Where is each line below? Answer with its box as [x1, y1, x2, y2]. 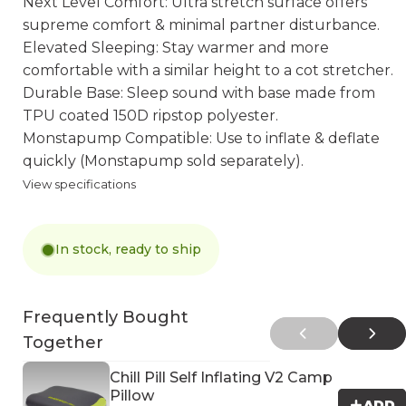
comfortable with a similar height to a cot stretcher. [23, 62, 394, 79]
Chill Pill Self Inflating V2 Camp [110, 369, 333, 386]
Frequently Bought [23, 307, 189, 327]
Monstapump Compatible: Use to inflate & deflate [23, 130, 381, 147]
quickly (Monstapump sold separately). [23, 152, 304, 169]
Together [23, 333, 104, 353]
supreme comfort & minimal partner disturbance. [23, 16, 381, 34]
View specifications [23, 177, 137, 191]
